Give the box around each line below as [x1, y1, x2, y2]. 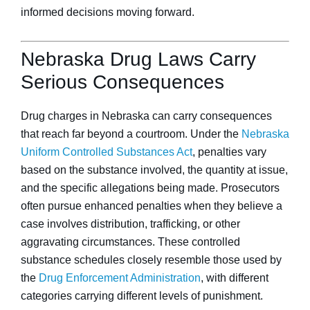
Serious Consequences [21, 71, 224, 93]
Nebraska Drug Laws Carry [21, 48, 256, 70]
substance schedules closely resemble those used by [21, 254, 282, 266]
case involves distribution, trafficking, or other [21, 218, 240, 230]
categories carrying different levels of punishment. [21, 290, 263, 302]
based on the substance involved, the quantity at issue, [21, 164, 288, 176]
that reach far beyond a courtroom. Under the [21, 128, 241, 140]
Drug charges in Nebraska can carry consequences [21, 110, 272, 122]
